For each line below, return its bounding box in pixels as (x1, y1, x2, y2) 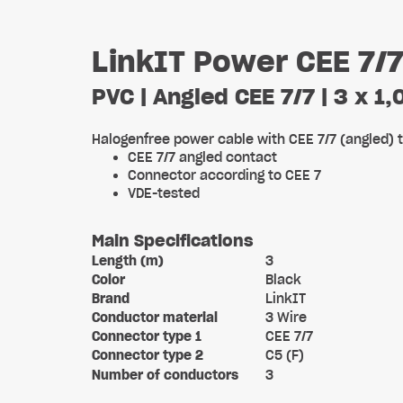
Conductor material (92, 309, 218, 326)
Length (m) (92, 253, 164, 269)
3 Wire (265, 309, 307, 326)
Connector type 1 (92, 328, 201, 345)
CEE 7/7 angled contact (128, 149, 277, 166)
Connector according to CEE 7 (128, 167, 321, 184)
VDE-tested (128, 185, 200, 201)
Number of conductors (92, 367, 238, 383)
